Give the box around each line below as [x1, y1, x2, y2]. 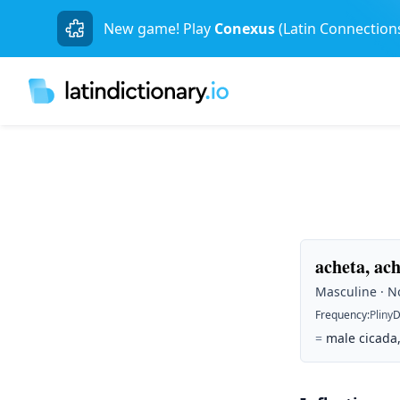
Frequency [315, 307, 367, 322]
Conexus [214, 19, 275, 38]
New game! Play [104, 19, 211, 38]
